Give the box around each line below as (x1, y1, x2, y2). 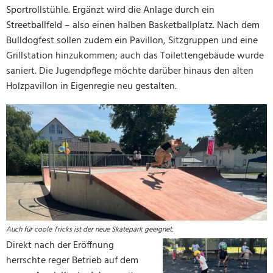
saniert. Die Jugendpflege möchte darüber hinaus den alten (6, 63, 253, 79)
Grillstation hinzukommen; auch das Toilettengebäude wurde (6, 48, 264, 64)
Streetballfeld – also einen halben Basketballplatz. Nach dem (6, 17, 260, 34)
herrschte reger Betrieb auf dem (6, 252, 138, 269)
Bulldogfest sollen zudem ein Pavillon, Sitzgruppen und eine (6, 32, 258, 49)
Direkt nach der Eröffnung (6, 237, 114, 253)
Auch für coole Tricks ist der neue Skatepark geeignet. (6, 223, 173, 236)
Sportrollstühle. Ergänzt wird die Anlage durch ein (6, 2, 214, 18)
